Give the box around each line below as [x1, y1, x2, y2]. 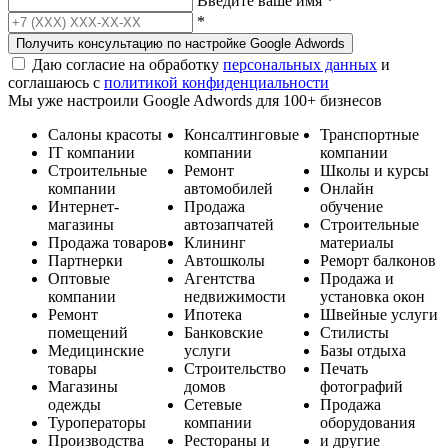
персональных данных [223, 55, 377, 73]
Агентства [184, 269, 255, 287]
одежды [48, 395, 101, 413]
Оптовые [48, 269, 110, 287]
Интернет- [48, 197, 119, 215]
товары [48, 359, 97, 377]
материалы [320, 233, 394, 251]
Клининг [184, 233, 246, 251]
